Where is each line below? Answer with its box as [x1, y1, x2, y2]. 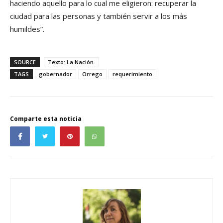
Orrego [82, 70, 103, 78]
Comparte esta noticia [10, 114, 82, 123]
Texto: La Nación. [48, 58, 95, 66]
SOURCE [14, 58, 36, 66]
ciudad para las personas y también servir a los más [10, 10, 187, 21]
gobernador [39, 70, 72, 78]
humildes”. [10, 23, 46, 34]
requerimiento [112, 70, 152, 78]
